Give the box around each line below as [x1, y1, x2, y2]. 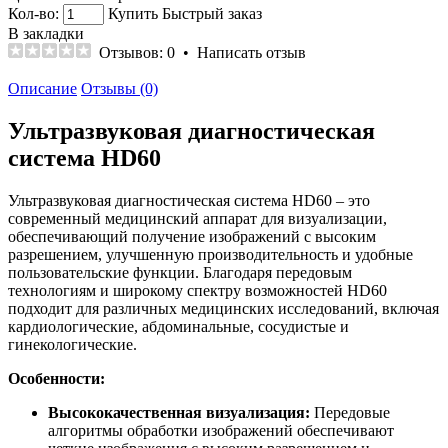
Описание [8, 79, 77, 97]
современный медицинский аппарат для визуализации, [8, 209, 387, 227]
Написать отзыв [197, 43, 306, 61]
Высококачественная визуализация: [48, 403, 314, 421]
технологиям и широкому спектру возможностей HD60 [8, 281, 387, 299]
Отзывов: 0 [99, 43, 175, 61]
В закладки [8, 24, 84, 42]
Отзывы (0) [81, 79, 158, 97]
